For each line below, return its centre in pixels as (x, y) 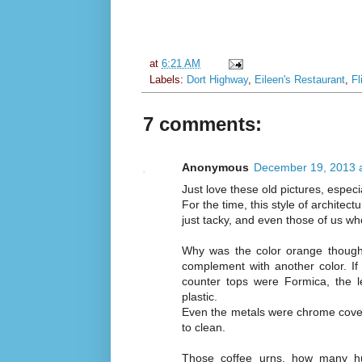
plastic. (200, 296)
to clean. (204, 327)
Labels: (168, 80)
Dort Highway (217, 80)
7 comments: (202, 124)
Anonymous (215, 167)
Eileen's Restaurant (300, 80)
